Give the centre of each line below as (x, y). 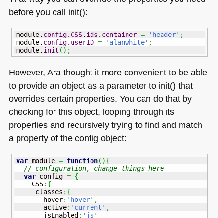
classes (39, 191)
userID (82, 42)
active (41, 207)
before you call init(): (48, 12)
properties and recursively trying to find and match (105, 125)
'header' (164, 34)
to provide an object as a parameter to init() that (100, 86)
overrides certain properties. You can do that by (100, 99)
